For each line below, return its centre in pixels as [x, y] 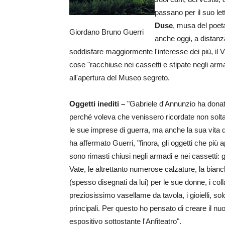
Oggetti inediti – [97, 104]
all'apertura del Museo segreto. [120, 78]
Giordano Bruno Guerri [106, 32]
